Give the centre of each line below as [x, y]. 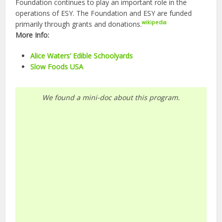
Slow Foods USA [57, 67]
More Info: [32, 35]
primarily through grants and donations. [79, 24]
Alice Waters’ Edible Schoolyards [82, 56]
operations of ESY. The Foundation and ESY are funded [104, 13]
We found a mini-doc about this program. [111, 98]
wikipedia [154, 22]
